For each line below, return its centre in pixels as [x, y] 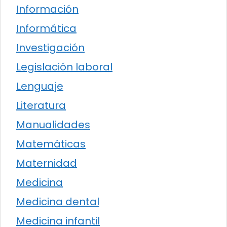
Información [47, 9]
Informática [46, 29]
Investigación [50, 48]
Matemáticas [51, 144]
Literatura [41, 106]
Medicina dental [58, 202]
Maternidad [47, 163]
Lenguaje [40, 86]
